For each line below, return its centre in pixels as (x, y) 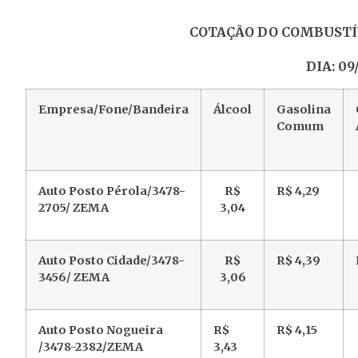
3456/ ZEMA (74, 278)
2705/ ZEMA (74, 208)
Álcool (233, 110)
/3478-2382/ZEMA (91, 347)
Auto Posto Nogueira (101, 330)
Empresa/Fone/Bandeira (113, 110)
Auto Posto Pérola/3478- (112, 191)
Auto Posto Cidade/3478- (111, 261)
